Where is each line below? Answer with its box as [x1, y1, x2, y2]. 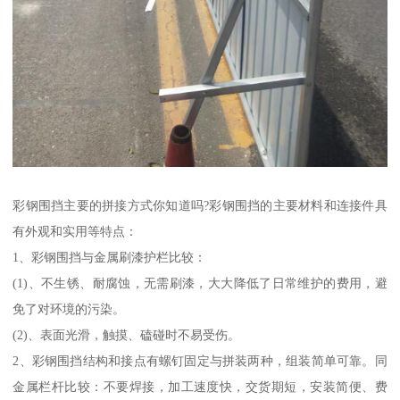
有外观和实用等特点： [12, 224, 138, 239]
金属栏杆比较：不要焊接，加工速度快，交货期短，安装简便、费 [12, 379, 387, 395]
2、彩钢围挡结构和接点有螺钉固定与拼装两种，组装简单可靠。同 [12, 354, 387, 369]
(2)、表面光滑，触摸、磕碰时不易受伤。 [12, 328, 241, 343]
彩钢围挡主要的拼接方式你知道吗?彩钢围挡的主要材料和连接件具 [12, 198, 387, 213]
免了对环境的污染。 [12, 302, 126, 317]
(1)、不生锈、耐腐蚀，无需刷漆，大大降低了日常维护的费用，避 [12, 276, 387, 291]
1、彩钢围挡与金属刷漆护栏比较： [12, 250, 207, 265]
